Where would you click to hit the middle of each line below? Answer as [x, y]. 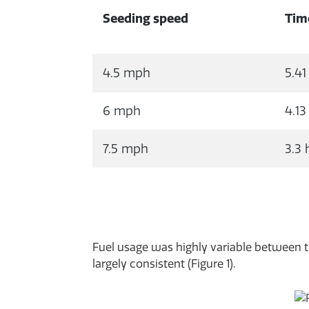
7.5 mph [126, 149]
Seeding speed [146, 18]
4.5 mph [127, 73]
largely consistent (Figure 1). [164, 263]
